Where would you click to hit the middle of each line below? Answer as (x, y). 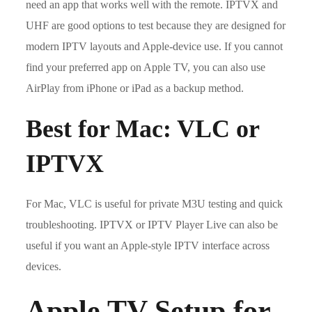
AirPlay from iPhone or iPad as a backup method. (135, 88)
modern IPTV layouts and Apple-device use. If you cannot (155, 46)
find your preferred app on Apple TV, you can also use (146, 67)
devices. (44, 266)
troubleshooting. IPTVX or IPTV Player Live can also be (152, 225)
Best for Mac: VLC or (143, 129)
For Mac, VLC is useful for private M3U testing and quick (155, 204)
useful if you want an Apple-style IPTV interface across (148, 245)
